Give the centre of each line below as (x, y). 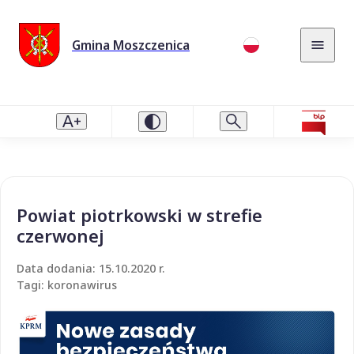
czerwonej (60, 235)
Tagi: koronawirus (67, 284)
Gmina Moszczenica (131, 45)
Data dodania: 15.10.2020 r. (91, 268)
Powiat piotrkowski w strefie (139, 215)
